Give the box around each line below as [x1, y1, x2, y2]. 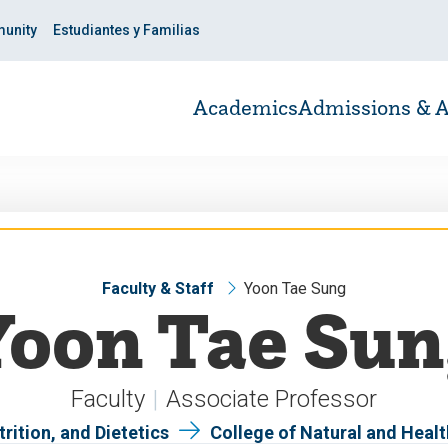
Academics [193, 94, 298, 121]
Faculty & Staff [102, 279, 214, 298]
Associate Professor [166, 385, 377, 413]
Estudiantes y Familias [53, 22, 200, 38]
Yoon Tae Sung [244, 279, 346, 298]
